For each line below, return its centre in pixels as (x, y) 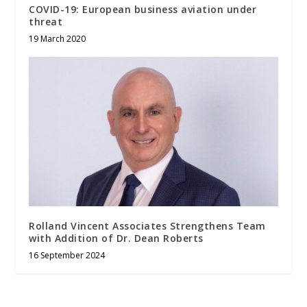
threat (46, 22)
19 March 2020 (58, 39)
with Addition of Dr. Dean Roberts (116, 238)
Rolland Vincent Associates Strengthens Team (147, 226)
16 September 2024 (67, 256)
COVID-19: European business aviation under (143, 10)
